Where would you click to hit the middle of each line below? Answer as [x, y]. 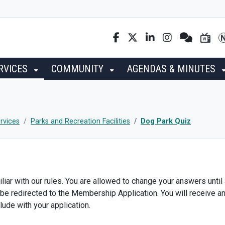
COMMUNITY [79, 69]
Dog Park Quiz [166, 121]
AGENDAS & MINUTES [173, 69]
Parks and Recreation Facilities [80, 121]
